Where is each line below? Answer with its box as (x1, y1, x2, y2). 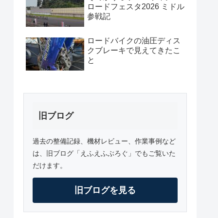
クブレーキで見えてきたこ (87, 46, 181, 54)
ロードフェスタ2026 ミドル (87, 2, 184, 11)
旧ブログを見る (74, 185, 136, 196)
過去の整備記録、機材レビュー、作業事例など (33, 137, 176, 145)
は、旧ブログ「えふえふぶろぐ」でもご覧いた (33, 149, 176, 158)
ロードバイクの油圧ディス (87, 36, 181, 45)
